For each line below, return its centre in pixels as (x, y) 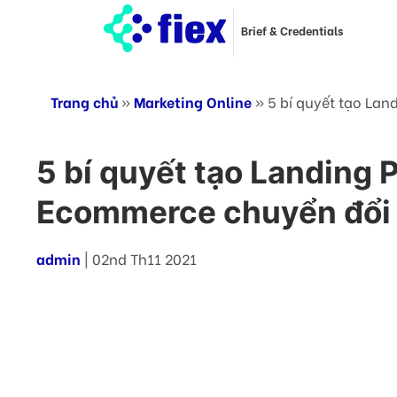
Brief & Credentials (292, 31)
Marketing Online (193, 101)
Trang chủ (84, 101)
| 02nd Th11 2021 (140, 258)
